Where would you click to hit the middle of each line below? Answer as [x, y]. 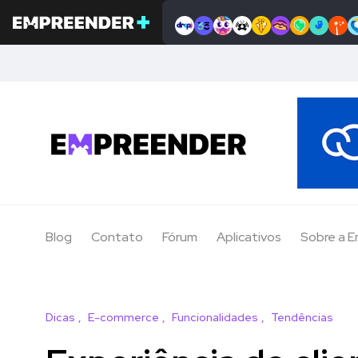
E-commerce [123, 318]
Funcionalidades [215, 318]
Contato [117, 237]
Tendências [302, 318]
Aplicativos [249, 237]
